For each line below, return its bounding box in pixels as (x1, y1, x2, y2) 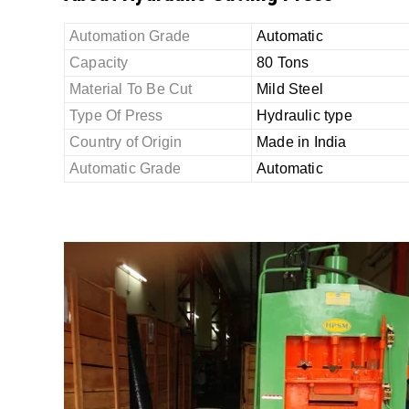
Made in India (257, 133, 347, 150)
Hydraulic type (257, 107, 352, 123)
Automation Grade (69, 27, 191, 44)
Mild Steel (257, 80, 323, 97)
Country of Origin (69, 133, 183, 150)
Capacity (69, 54, 129, 70)
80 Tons (257, 54, 309, 70)
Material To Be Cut (69, 80, 193, 97)
